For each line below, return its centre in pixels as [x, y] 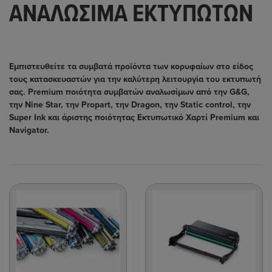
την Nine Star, [37, 104]
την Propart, [90, 104]
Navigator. [29, 130]
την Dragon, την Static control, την [183, 104]
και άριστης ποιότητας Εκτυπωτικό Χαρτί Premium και [154, 117]
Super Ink [29, 117]
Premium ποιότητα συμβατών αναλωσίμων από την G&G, [139, 92]
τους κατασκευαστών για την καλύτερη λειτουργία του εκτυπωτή [135, 79]
